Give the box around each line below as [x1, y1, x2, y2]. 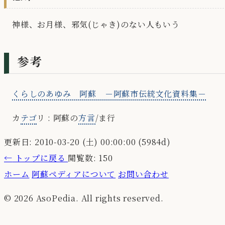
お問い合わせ [118, 168, 169, 180]
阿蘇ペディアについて [32, 168, 116, 180]
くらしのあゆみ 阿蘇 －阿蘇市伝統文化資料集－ [12, 88, 206, 100]
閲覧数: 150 [68, 152, 113, 164]
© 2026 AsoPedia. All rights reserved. [4, 192, 164, 204]
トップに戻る [12, 152, 68, 164]
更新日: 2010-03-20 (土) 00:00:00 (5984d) [4, 136, 171, 148]
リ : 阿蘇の [37, 112, 79, 124]
